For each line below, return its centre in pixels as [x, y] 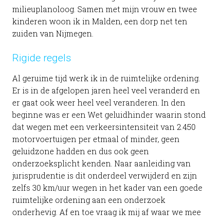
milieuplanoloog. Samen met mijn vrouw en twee [105, 9]
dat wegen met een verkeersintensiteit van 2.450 [104, 127]
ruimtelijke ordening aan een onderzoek [89, 200]
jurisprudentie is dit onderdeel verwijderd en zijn [105, 176]
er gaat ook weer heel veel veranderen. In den [99, 103]
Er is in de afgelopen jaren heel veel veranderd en [106, 91]
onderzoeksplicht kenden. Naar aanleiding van [101, 163]
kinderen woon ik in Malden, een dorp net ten [100, 21]
